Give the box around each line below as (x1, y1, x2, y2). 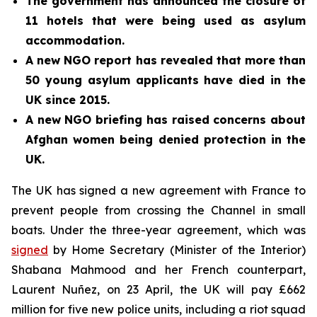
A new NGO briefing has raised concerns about (25, 113, 306, 127)
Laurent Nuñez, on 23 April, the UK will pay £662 (11, 282, 306, 296)
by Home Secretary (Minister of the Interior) (48, 243, 306, 257)
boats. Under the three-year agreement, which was (11, 223, 306, 237)
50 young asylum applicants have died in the (25, 73, 306, 87)
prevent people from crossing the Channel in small (11, 203, 306, 217)
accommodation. (25, 33, 125, 47)
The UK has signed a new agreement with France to (11, 183, 306, 197)
